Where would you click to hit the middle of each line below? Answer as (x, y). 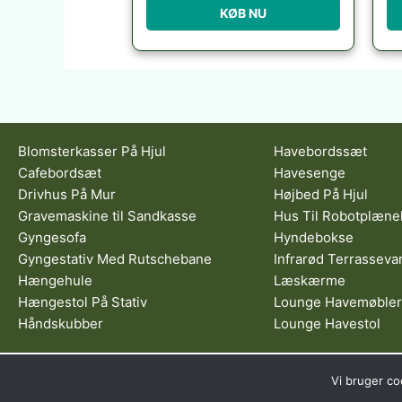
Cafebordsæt (60, 173)
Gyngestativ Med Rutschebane (115, 259)
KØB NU (243, 13)
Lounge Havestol (327, 324)
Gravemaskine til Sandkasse (107, 216)
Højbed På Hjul (321, 195)
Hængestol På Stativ (83, 302)
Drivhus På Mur (67, 195)
